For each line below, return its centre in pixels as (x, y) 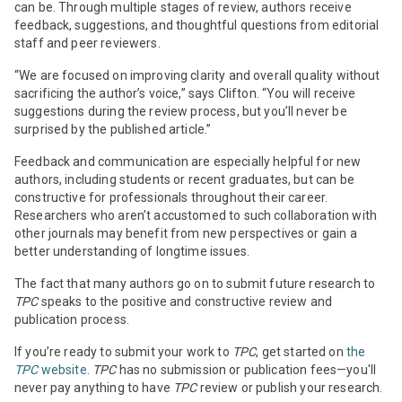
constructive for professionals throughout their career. (171, 198)
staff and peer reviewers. (87, 44)
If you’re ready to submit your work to (123, 352)
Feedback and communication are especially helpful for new (188, 162)
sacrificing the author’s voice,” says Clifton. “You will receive (185, 94)
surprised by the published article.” (113, 130)
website (64, 370)
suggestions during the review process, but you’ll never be (181, 112)
